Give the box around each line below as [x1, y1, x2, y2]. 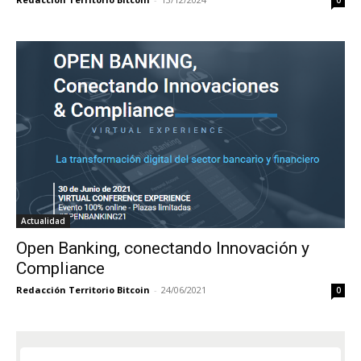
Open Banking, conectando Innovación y [16, 238, 309, 258]
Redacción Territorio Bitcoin [16, 283, 150, 296]
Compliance [16, 258, 105, 278]
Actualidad [21, 214, 65, 226]
